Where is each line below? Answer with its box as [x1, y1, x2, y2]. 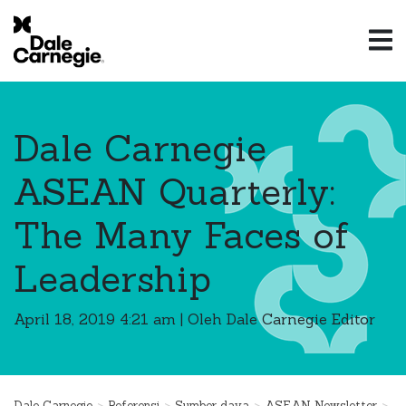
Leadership [14, 256, 211, 302]
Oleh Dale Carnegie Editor [188, 310, 375, 328]
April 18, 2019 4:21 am [14, 310, 176, 328]
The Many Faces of [14, 212, 349, 258]
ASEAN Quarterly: [14, 169, 335, 215]
